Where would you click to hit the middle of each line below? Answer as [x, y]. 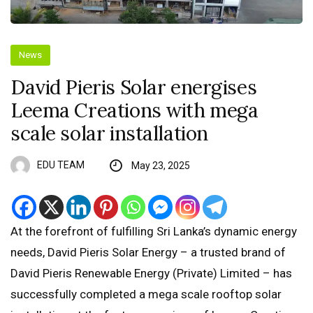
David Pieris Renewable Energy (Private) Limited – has [151, 274]
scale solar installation [109, 134]
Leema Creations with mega [134, 111]
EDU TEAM [61, 165]
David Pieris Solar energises [134, 88]
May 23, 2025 [160, 166]
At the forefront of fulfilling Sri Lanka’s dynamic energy [154, 232]
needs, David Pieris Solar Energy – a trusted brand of [148, 253]
